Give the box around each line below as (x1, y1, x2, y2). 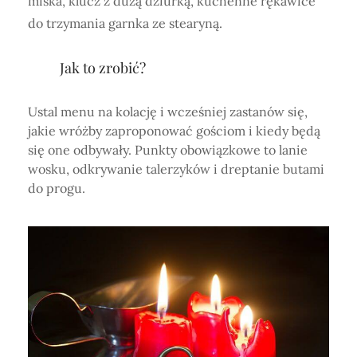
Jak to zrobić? (60, 58, 146, 78)
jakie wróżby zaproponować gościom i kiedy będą (28, 123, 320, 139)
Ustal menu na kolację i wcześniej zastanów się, (28, 104, 308, 120)
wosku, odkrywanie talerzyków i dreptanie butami (28, 161, 324, 178)
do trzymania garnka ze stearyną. (28, 15, 222, 32)
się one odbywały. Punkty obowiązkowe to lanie (28, 142, 308, 159)
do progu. (28, 180, 85, 197)
